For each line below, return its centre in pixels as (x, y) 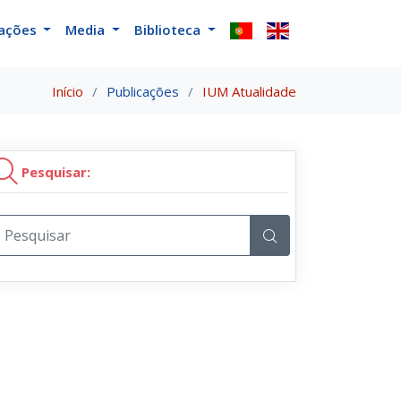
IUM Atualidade (249, 91)
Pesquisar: (54, 171)
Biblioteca (170, 29)
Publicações (143, 91)
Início (68, 91)
